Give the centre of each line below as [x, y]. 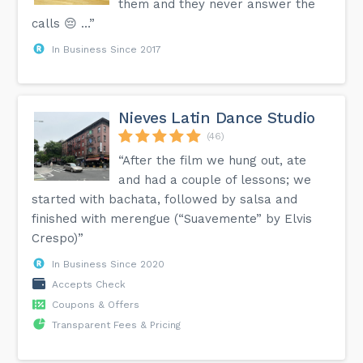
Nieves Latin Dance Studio [217, 117]
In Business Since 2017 [107, 49]
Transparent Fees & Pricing [117, 325]
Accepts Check [89, 284]
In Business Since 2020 [109, 264]
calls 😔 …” [64, 23]
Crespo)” [58, 238]
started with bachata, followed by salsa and [165, 199]
